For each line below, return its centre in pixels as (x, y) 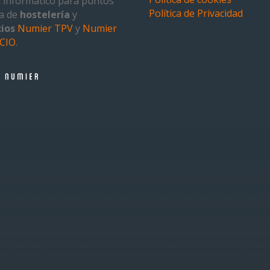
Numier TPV (46, 28)
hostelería (45, 14)
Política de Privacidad (196, 13)
